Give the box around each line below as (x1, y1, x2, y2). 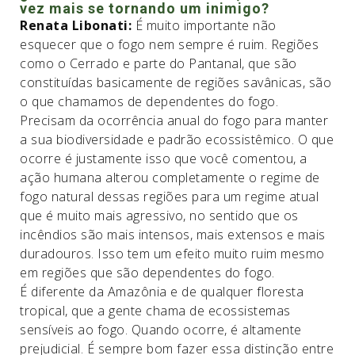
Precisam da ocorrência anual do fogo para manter (20, 112, 328, 129)
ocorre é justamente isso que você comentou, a (20, 150, 307, 167)
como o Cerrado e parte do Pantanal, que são (20, 55, 297, 72)
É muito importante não (135, 17, 277, 34)
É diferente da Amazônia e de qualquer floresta (20, 283, 303, 300)
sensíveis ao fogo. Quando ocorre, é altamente (20, 321, 302, 338)
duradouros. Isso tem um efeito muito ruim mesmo (20, 245, 325, 262)
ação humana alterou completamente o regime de (20, 169, 320, 186)
